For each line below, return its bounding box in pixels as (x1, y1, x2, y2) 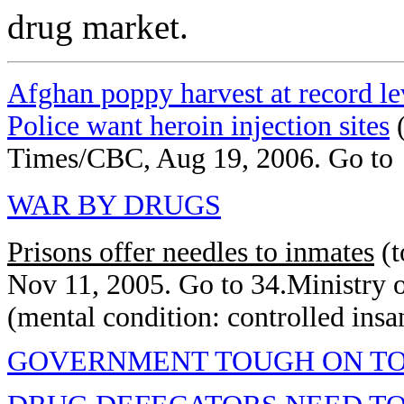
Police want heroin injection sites (7, 110, 390, 142)
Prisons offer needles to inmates (7, 236, 374, 268)
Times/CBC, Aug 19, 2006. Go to (7, 142, 393, 174)
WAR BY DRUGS (7, 189, 221, 221)
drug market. (7, 7, 188, 46)
